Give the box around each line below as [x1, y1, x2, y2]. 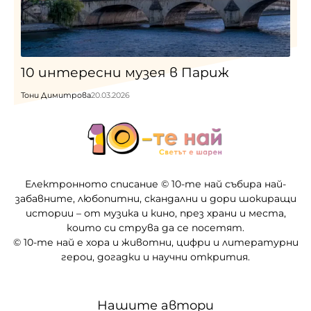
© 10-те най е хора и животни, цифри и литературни [12, 236, 299, 249]
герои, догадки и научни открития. [61, 251, 250, 264]
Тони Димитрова [21, 90, 91, 101]
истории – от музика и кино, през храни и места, [25, 207, 286, 220]
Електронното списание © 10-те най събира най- [25, 178, 286, 191]
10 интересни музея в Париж [21, 65, 229, 81]
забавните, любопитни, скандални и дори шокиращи [15, 192, 296, 205]
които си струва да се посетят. [67, 221, 244, 235]
